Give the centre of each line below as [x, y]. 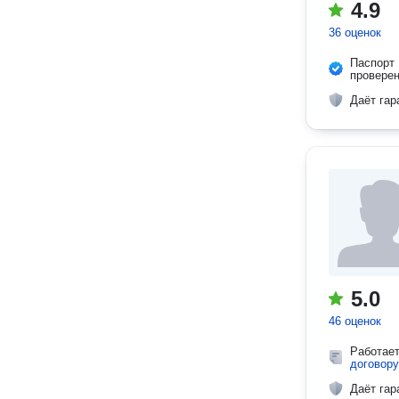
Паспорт [372, 63]
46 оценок [355, 321]
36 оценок [355, 33]
